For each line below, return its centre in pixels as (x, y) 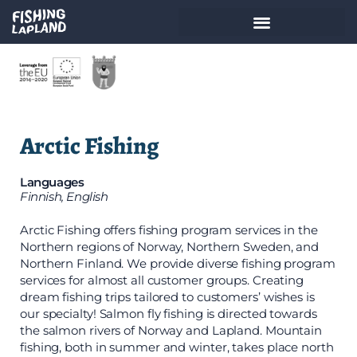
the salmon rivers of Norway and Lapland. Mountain (171, 330)
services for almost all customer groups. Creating (162, 280)
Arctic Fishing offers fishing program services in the (169, 229)
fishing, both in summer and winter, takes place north (177, 347)
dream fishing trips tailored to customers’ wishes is (167, 296)
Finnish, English (64, 196)
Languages (52, 182)
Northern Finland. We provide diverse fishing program (178, 263)
